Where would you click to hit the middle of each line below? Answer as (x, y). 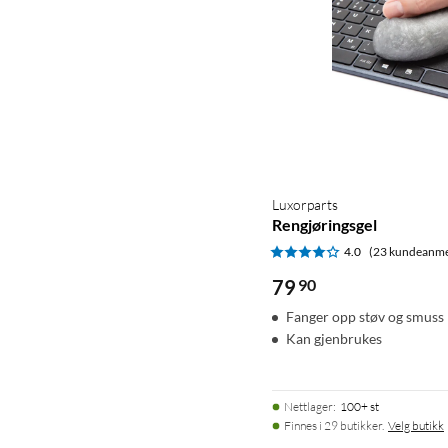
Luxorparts (305, 204)
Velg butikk (416, 425)
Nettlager (308, 406)
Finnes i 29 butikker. (334, 425)
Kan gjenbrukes (334, 338)
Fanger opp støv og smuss (365, 316)
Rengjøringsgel (324, 224)
